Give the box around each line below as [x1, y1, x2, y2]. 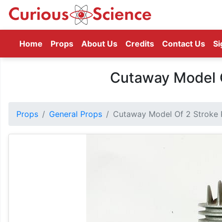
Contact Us [162, 39, 205, 49]
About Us [81, 39, 117, 49]
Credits [125, 39, 154, 49]
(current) [42, 38, 78, 48]
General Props [49, 109, 102, 119]
